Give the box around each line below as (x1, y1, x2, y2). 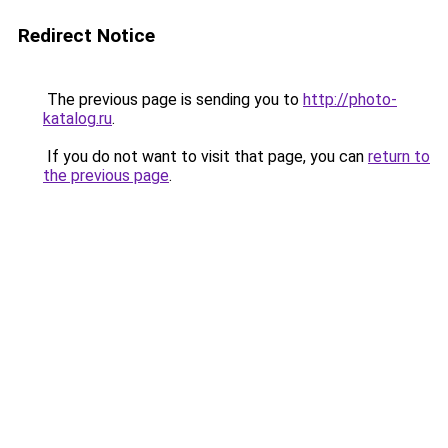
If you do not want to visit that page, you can (43, 147, 368, 166)
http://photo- (303, 90, 397, 109)
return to (368, 147, 430, 166)
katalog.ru (43, 109, 112, 128)
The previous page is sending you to (43, 90, 303, 109)
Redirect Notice (18, 24, 155, 47)
